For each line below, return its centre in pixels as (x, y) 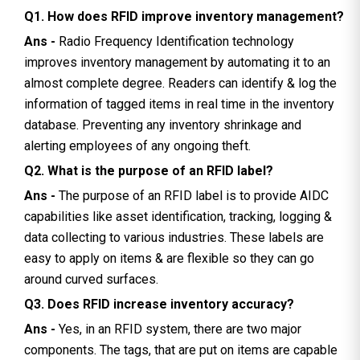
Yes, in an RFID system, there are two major (180, 329)
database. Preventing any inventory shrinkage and (163, 125)
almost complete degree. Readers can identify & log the (180, 83)
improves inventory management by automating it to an (177, 62)
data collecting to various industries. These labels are (174, 237)
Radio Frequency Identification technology (175, 41)
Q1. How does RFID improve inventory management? (184, 16)
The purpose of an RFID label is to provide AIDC (194, 195)
